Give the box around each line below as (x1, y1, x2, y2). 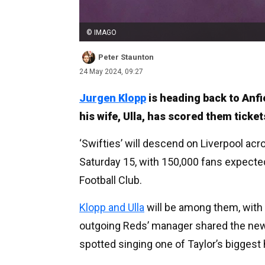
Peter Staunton (98, 52, 154, 62)
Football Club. (79, 173, 144, 186)
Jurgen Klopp (79, 91, 146, 104)
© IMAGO (86, 28, 117, 37)
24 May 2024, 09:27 (79, 67, 143, 76)
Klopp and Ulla (79, 201, 144, 214)
